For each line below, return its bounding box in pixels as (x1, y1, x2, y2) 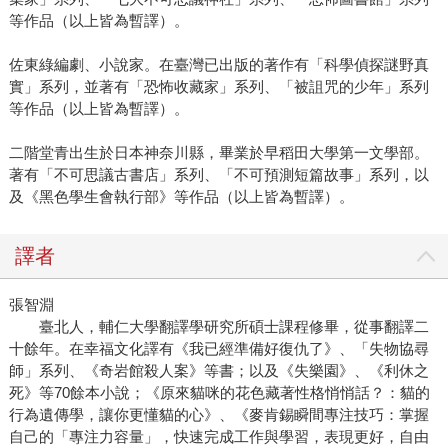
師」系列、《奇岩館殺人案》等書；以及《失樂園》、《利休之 (8, 362, 429, 380)
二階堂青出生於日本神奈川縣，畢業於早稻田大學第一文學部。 (8, 144, 429, 162)
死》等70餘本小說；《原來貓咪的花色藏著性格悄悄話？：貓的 (8, 384, 430, 402)
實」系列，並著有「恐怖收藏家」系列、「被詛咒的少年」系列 (8, 78, 429, 96)
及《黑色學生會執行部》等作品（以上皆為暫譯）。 (8, 188, 354, 206)
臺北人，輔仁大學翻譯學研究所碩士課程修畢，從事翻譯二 (8, 318, 429, 336)
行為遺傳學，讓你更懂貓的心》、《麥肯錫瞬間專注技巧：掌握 (8, 406, 429, 424)
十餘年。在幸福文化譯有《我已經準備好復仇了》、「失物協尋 (8, 340, 429, 358)
